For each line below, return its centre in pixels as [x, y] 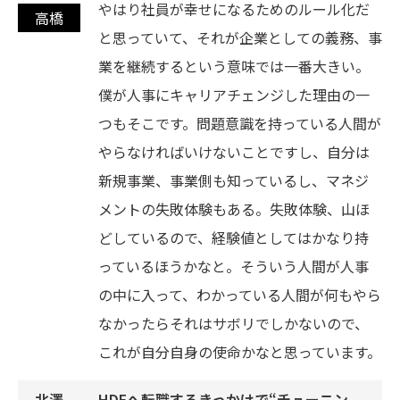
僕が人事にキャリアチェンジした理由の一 [234, 94]
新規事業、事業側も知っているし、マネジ [233, 180]
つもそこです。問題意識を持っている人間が [240, 123]
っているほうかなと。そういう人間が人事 [233, 266]
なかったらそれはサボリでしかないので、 [233, 323]
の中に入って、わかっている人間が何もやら [240, 294]
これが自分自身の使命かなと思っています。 [240, 351]
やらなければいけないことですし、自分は [234, 151]
